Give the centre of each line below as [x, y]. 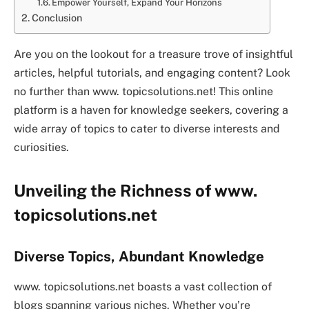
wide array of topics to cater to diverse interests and [147, 128]
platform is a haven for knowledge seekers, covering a [151, 110]
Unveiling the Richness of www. [136, 191]
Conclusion [57, 17]
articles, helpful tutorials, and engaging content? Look [152, 72]
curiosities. [41, 147]
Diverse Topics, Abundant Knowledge [139, 256]
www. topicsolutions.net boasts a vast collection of [143, 287]
